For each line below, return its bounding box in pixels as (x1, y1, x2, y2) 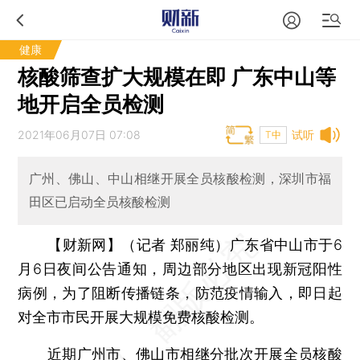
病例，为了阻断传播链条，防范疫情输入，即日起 (18, 284, 342, 301)
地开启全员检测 (18, 92, 165, 117)
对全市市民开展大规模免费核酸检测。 (18, 308, 264, 325)
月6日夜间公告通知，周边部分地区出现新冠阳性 (18, 260, 342, 277)
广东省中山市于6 (229, 235, 342, 253)
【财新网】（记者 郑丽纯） (47, 235, 230, 253)
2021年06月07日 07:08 (18, 128, 141, 141)
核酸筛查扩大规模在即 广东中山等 (18, 64, 337, 89)
